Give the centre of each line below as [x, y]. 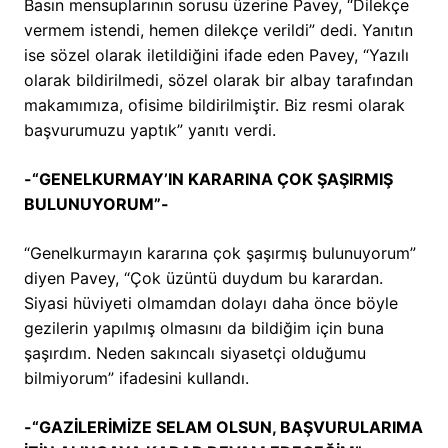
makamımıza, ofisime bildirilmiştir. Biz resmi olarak [214, 105]
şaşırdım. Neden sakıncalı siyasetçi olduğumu [195, 353]
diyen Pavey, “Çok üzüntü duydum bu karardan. [203, 278]
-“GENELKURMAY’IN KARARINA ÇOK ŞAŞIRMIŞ [208, 179]
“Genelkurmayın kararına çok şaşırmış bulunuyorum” [220, 253]
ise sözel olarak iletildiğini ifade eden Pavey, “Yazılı [216, 55]
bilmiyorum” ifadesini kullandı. [136, 378]
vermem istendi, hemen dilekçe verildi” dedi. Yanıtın [218, 30]
